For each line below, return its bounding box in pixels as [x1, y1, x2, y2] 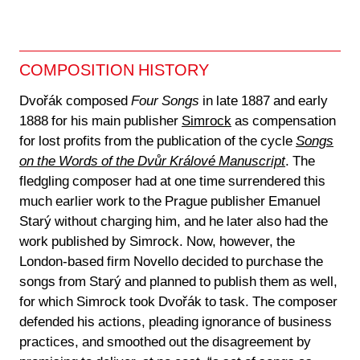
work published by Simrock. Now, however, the [19, 235, 295, 249]
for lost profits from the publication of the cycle [19, 135, 296, 149]
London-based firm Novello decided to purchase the [19, 256, 323, 269]
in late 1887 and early [199, 95, 328, 108]
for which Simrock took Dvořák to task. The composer [19, 296, 337, 309]
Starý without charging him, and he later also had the [19, 215, 328, 229]
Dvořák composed [19, 95, 131, 108]
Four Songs [131, 95, 199, 108]
